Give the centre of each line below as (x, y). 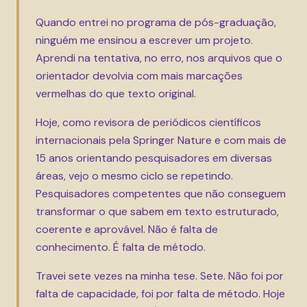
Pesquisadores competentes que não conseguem (161, 194)
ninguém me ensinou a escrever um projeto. (144, 40)
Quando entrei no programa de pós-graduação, (156, 22)
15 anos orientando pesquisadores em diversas (154, 158)
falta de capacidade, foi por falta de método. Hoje (160, 294)
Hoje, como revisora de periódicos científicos (148, 122)
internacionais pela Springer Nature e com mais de (161, 140)
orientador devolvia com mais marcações (139, 76)
